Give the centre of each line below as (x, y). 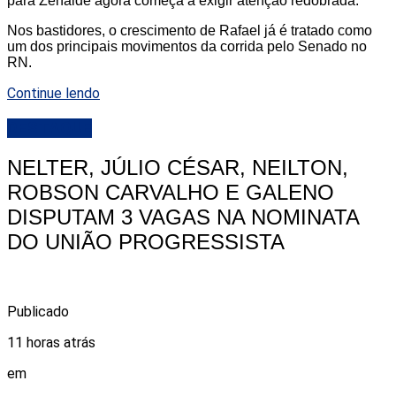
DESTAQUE (49, 129)
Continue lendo (53, 94)
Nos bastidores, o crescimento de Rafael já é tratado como (190, 31)
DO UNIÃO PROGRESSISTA (146, 242)
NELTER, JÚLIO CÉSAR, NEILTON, (178, 168)
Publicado (38, 311)
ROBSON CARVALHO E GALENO (171, 192)
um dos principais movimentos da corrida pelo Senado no (187, 47)
